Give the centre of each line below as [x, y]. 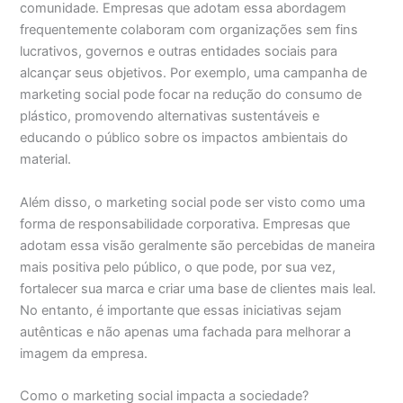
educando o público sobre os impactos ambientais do [184, 138]
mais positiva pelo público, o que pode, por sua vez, [178, 267]
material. [46, 160]
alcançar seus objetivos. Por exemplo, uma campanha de [194, 73]
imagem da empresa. [84, 353]
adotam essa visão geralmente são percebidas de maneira [198, 245]
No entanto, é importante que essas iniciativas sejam [181, 310]
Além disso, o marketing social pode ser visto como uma [193, 202]
